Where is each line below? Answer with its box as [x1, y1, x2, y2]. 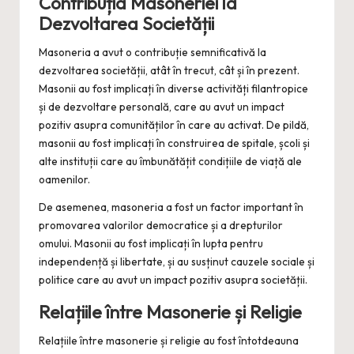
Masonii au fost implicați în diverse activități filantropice [39, 81, 308, 96]
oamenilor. [39, 172, 90, 187]
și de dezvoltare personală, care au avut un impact [39, 100, 284, 115]
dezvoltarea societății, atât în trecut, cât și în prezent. [39, 63, 299, 78]
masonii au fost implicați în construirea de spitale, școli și [39, 136, 310, 151]
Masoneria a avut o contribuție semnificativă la [39, 45, 266, 60]
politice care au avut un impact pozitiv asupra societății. [39, 273, 307, 288]
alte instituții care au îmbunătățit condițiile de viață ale [39, 154, 302, 169]
